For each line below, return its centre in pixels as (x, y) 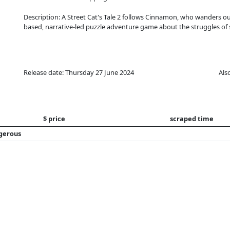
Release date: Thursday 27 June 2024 (79, 72)
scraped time (192, 119)
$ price (54, 119)
